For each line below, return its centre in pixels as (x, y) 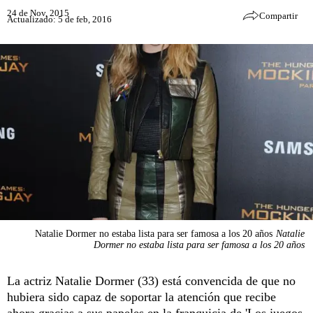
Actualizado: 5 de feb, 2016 (59, 19)
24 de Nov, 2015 (38, 13)
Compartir (278, 16)
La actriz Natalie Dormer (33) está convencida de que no (151, 281)
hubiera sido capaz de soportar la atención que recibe (141, 297)
